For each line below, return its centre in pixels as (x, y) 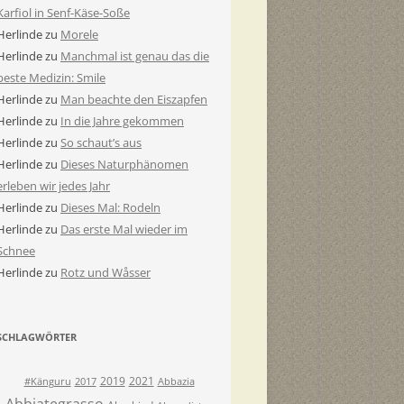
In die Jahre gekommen (122, 120)
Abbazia (176, 381)
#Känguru (47, 381)
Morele (79, 34)
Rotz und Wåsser (106, 272)
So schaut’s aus (101, 142)
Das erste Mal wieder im (124, 229)
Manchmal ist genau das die (135, 55)
